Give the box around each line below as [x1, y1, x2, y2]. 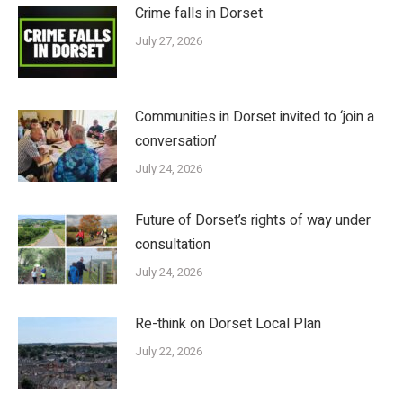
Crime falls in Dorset [135, 2, 263, 24]
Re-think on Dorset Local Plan [135, 312, 321, 335]
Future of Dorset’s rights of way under [135, 209, 371, 231]
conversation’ [135, 130, 217, 152]
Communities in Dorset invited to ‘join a [135, 105, 374, 128]
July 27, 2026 [135, 31, 202, 49]
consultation [135, 233, 210, 255]
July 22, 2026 [135, 342, 202, 360]
